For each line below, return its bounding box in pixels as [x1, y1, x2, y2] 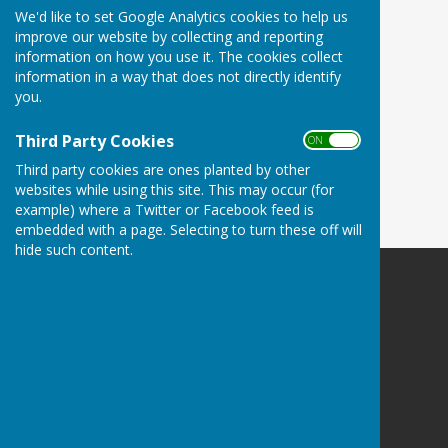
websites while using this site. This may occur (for [15, 179, 334, 199]
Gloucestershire [187, 344, 288, 364]
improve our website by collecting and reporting [15, 26, 323, 46]
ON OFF [308, 132, 352, 147]
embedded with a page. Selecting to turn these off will [15, 219, 362, 239]
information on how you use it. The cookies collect [15, 46, 343, 66]
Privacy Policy [187, 381, 275, 401]
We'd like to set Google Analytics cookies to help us [15, 6, 348, 26]
